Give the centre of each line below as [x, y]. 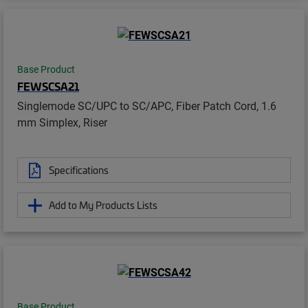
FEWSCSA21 [48, 86]
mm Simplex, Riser [62, 122]
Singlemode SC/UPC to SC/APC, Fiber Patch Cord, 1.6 [147, 106]
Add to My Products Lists [103, 205]
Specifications [79, 170]
